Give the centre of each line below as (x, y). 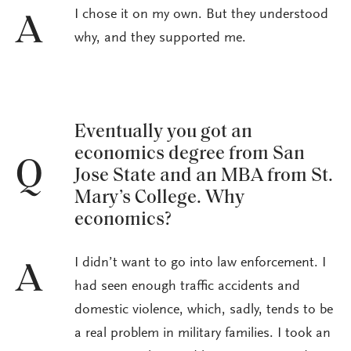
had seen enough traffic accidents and (187, 287)
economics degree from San (190, 155)
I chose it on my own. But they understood (201, 15)
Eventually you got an (163, 133)
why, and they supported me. (160, 39)
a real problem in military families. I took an (203, 334)
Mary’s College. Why (159, 199)
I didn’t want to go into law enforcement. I (200, 264)
